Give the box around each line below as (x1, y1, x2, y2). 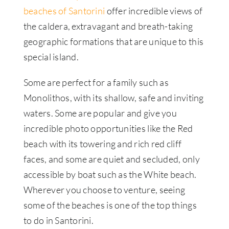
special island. (23, 51, 79, 63)
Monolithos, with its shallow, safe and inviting (23, 92, 204, 104)
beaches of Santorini (23, 5, 105, 17)
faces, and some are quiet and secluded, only (23, 153, 200, 165)
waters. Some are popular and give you (23, 107, 177, 119)
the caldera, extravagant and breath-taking (23, 20, 193, 32)
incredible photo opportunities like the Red (23, 123, 193, 134)
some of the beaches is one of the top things (23, 199, 197, 211)
